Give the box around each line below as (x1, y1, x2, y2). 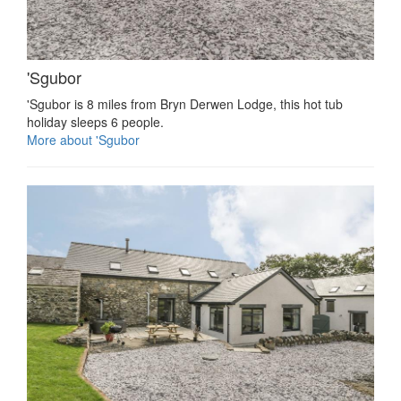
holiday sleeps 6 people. (27, 113, 164, 132)
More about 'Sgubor (27, 131, 140, 149)
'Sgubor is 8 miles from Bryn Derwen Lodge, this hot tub (27, 95, 343, 114)
